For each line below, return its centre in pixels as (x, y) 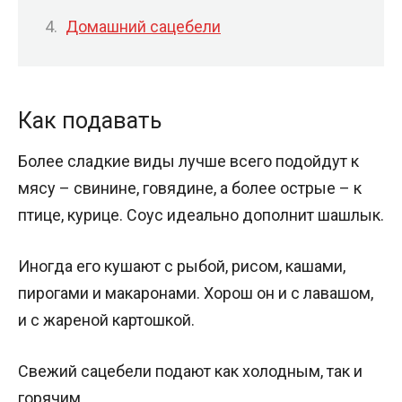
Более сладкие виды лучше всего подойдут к (188, 161)
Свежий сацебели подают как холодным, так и (190, 371)
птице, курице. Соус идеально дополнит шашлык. (201, 214)
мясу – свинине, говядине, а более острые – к (190, 188)
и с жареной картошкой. (106, 319)
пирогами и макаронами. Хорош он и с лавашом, (196, 293)
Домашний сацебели (143, 27)
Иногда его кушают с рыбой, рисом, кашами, (182, 266)
